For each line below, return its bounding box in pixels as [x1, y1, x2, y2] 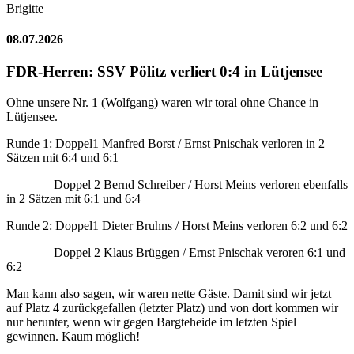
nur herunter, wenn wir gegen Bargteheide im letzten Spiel [6, 314, 296, 329]
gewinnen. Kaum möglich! [6, 329, 140, 343]
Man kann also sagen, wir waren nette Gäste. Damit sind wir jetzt [6, 286, 331, 300]
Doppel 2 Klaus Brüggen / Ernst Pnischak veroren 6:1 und [6, 245, 345, 259]
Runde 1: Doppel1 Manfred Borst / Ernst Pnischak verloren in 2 [6, 136, 325, 150]
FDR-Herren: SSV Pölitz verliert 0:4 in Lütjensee [6, 63, 322, 81]
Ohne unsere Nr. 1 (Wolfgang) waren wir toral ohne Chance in [6, 95, 318, 109]
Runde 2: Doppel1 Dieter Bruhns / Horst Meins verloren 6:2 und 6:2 [6, 218, 348, 232]
